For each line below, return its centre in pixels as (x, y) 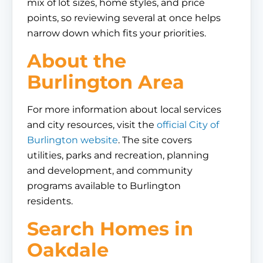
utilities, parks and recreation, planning (118, 155)
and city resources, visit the (92, 125)
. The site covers (155, 140)
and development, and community (110, 171)
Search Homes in (110, 229)
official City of (188, 125)
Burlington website (73, 140)
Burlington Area (106, 82)
